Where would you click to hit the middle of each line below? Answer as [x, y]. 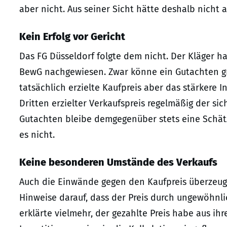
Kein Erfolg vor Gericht [72, 37]
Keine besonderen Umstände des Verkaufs [118, 162]
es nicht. [37, 135]
